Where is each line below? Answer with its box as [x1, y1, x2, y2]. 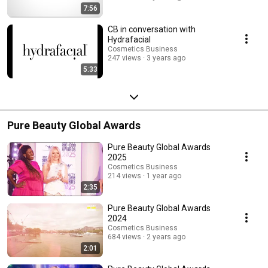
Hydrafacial [108, 35, 151, 45]
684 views [108, 233, 141, 242]
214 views [108, 172, 141, 181]
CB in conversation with [108, 25, 196, 35]
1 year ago [147, 172, 181, 181]
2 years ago [147, 233, 185, 242]
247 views [108, 54, 141, 63]
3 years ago [147, 54, 185, 63]
